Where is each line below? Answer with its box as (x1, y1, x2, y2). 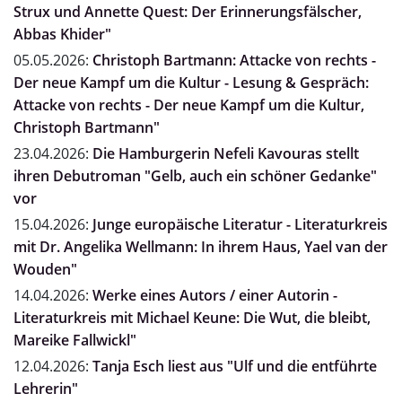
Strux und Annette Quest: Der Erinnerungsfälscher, (13, 2, 362, 22)
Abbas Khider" (13, 24, 111, 45)
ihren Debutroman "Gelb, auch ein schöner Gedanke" (13, 166, 377, 187)
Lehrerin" (13, 379, 78, 399)
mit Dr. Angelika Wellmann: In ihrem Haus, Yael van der (13, 237, 388, 258)
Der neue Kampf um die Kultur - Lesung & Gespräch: (13, 73, 369, 93)
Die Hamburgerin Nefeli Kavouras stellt (92, 144, 359, 164)
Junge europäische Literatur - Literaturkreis (92, 214, 388, 235)
